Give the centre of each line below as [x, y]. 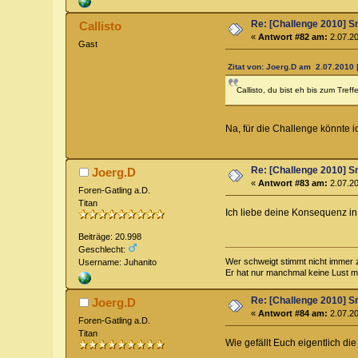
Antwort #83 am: [293, 183]
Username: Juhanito [118, 263]
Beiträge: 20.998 [110, 237]
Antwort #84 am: [293, 313]
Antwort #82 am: [293, 36]
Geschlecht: [103, 250]
